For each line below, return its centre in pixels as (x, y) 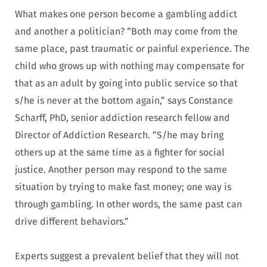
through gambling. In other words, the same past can (128, 204)
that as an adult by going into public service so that (126, 83)
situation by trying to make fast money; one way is (123, 187)
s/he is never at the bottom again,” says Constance (124, 100)
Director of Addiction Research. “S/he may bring (119, 135)
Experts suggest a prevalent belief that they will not (127, 256)
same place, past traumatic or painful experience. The (132, 48)
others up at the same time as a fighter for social (120, 152)
